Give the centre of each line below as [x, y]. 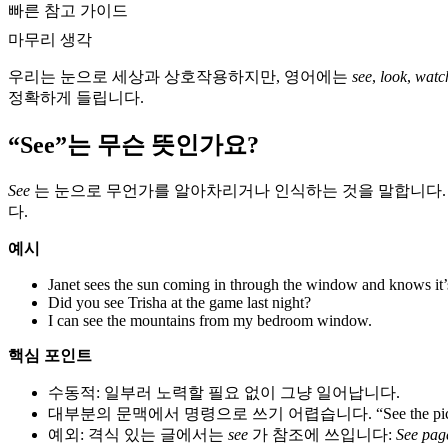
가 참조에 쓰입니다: [322, 435]
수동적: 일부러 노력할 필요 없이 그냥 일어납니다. [224, 393]
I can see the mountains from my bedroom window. [210, 321]
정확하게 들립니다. [76, 98]
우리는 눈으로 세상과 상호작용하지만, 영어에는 [180, 77]
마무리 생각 [50, 40]
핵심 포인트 [50, 356]
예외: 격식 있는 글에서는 [138, 435]
